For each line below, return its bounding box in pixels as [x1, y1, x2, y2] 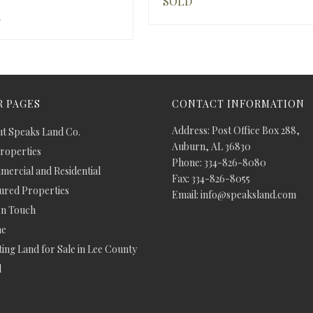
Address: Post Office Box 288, [172, 124, 300, 137]
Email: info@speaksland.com [172, 188, 296, 201]
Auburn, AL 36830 [172, 140, 251, 153]
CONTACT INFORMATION [172, 97, 305, 110]
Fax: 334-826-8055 [172, 172, 250, 185]
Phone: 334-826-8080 [172, 156, 266, 169]
